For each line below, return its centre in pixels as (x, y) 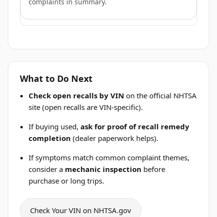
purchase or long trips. (67, 181)
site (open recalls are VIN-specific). (86, 107)
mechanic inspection (103, 169)
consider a (47, 169)
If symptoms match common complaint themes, (109, 157)
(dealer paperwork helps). (115, 138)
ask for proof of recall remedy (135, 126)
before (154, 169)
